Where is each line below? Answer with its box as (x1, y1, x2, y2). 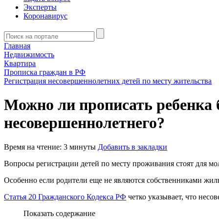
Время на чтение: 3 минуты (4, 142, 96, 151)
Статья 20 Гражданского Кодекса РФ (4, 192, 126, 201)
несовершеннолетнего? (4, 114, 165, 132)
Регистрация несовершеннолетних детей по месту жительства (4, 77, 212, 85)
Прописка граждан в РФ (4, 68, 86, 76)
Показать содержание (23, 209, 95, 218)
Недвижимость (4, 50, 54, 59)
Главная (4, 42, 30, 50)
